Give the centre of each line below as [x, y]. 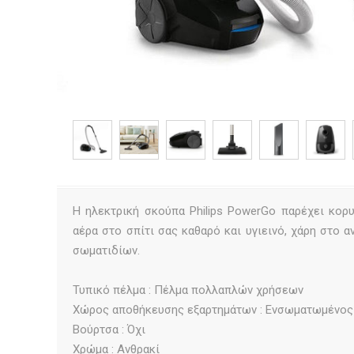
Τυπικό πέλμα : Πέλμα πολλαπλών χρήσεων [188, 290]
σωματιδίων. [106, 250]
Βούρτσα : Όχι [109, 329]
